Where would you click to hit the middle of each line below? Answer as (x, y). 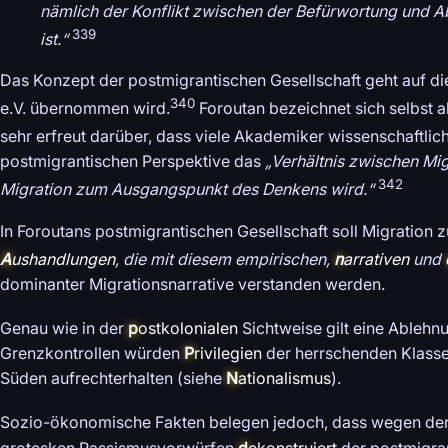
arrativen (376, 259)
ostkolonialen (188, 328)
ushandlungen (63, 259)
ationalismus (284, 378)
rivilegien (228, 353)
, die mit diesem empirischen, (224, 259)
